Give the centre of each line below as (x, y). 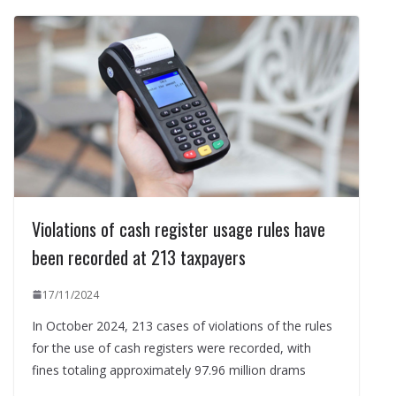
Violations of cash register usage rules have (179, 228)
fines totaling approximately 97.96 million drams (169, 369)
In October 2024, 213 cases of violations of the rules (182, 325)
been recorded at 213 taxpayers (139, 257)
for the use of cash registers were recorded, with (171, 347)
